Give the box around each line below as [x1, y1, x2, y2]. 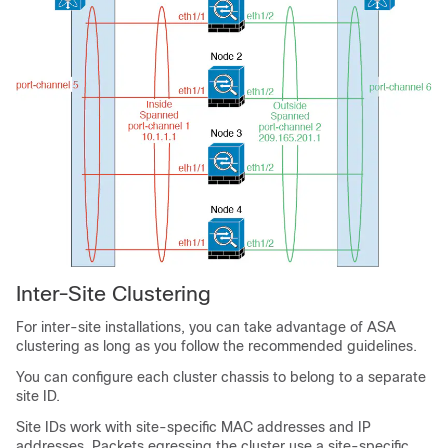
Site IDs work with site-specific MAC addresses [16, 419, 325, 436]
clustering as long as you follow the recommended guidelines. [16, 338, 417, 355]
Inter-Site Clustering [16, 282, 211, 306]
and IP [325, 419, 371, 436]
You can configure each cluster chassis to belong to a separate [16, 369, 426, 386]
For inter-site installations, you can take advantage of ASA [16, 319, 396, 336]
